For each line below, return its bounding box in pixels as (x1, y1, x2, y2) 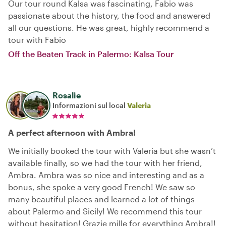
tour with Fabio (8, 35, 66, 44)
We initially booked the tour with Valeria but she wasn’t (8, 146, 216, 155)
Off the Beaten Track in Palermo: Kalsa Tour (8, 49, 174, 59)
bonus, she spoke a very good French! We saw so (8, 182, 195, 192)
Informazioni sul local (52, 101, 127, 109)
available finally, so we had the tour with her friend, (8, 158, 202, 167)
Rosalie (52, 90, 81, 100)
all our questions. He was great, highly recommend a (8, 23, 209, 32)
